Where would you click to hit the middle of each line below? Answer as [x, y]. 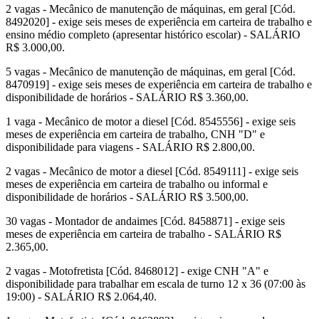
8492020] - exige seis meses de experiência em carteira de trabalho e [159, 22]
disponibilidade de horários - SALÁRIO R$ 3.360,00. [127, 98]
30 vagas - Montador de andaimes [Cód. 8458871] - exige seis [145, 221]
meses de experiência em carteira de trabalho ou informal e [137, 184]
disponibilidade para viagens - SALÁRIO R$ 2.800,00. [130, 147]
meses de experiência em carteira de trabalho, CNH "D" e [135, 135]
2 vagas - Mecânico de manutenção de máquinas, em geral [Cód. [151, 9]
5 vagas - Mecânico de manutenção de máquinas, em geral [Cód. [151, 72]
